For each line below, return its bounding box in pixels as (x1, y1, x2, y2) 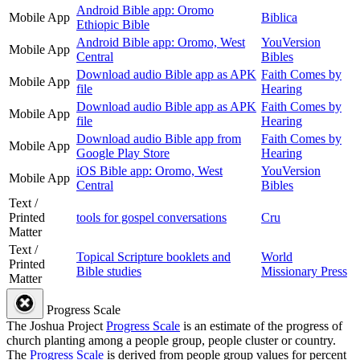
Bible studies (76, 264, 141, 279)
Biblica (261, 10, 297, 25)
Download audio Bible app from (76, 132, 241, 146)
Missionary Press (261, 264, 347, 279)
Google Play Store (76, 146, 170, 161)
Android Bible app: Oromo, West (76, 35, 245, 50)
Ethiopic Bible (76, 18, 149, 32)
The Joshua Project (6, 319, 106, 333)
